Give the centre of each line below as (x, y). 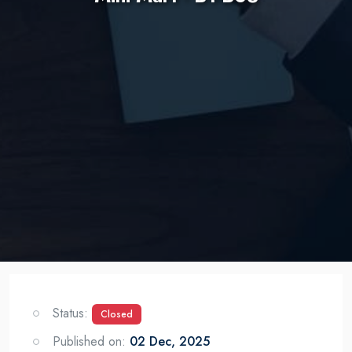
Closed (117, 314)
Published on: (91, 341)
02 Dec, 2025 (170, 341)
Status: (72, 313)
